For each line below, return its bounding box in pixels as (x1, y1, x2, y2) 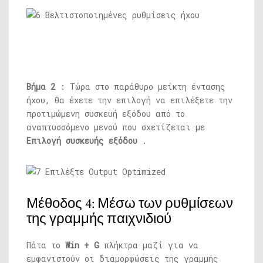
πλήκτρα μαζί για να (99, 239, 198, 251)
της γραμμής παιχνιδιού (26, 209, 171, 228)
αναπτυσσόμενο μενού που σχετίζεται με (26, 121, 205, 133)
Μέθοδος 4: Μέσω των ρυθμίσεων (26, 194, 233, 213)
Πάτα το (26, 239, 65, 251)
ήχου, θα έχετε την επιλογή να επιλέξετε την (26, 94, 232, 106)
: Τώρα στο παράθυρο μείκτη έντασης (55, 80, 225, 92)
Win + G (65, 239, 99, 251)
